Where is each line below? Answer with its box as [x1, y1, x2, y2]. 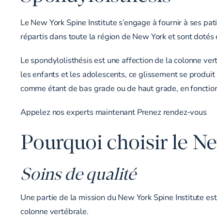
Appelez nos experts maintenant [20, 107, 137, 118]
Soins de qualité [20, 162, 137, 184]
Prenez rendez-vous [137, 107, 207, 118]
